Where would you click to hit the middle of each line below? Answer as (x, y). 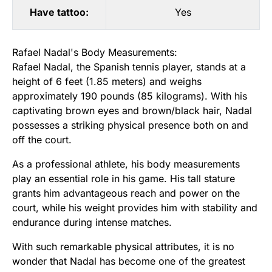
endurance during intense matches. (92, 222)
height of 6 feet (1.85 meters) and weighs (107, 81)
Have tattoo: (59, 12)
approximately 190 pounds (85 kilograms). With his (130, 96)
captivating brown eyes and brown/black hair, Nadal (132, 110)
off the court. (42, 139)
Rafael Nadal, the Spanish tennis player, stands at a (129, 66)
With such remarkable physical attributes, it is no (123, 246)
